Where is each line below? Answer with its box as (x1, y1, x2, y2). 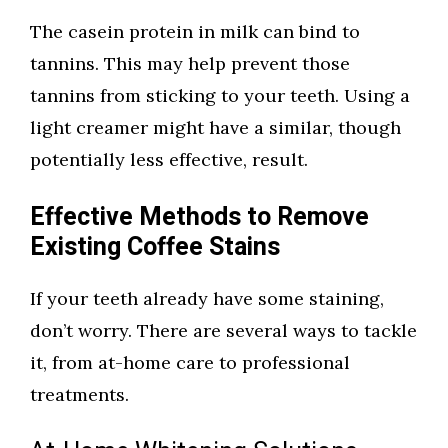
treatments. (30, 383, 129, 407)
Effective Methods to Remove (30, 199, 369, 237)
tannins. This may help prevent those (30, 52, 350, 76)
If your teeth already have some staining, (30, 287, 384, 311)
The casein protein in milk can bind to (30, 20, 360, 44)
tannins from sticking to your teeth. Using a (30, 84, 410, 108)
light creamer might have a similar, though (30, 116, 401, 140)
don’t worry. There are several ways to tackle (30, 319, 417, 343)
